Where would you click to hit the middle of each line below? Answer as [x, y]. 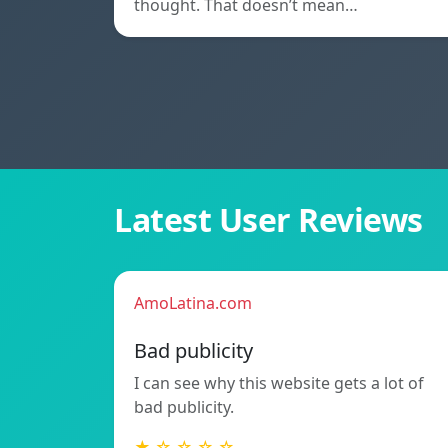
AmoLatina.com [193, 303]
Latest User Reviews [268, 220]
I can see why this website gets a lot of [279, 383]
